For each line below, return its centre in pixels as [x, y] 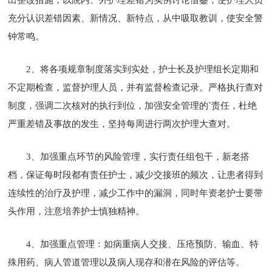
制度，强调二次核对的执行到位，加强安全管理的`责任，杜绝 [133, 105]
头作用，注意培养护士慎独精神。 [76, 211]
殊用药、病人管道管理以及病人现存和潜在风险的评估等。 [127, 262]
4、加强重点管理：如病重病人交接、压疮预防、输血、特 [143, 244]
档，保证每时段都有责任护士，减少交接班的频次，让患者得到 [136, 175]
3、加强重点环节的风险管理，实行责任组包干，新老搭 [138, 156]
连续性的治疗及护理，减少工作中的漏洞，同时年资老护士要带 [136, 193]
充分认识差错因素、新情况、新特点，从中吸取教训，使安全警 [136, 18]
